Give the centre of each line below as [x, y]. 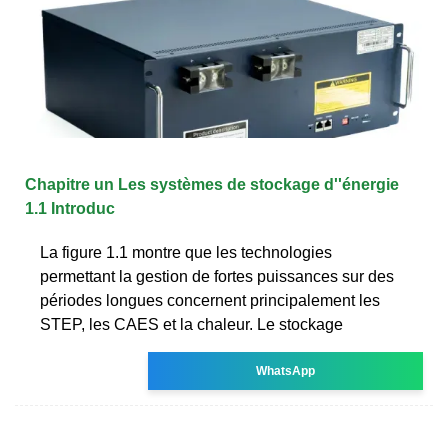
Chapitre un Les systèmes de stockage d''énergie [212, 184]
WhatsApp [286, 370]
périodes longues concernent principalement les [210, 300]
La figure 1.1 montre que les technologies [186, 252]
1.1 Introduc [70, 208]
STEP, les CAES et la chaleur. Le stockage [191, 324]
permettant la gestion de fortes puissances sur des [217, 276]
